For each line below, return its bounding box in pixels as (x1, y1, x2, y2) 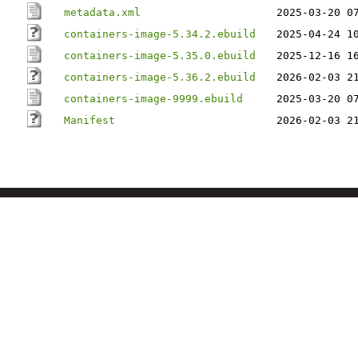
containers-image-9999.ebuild (64, 93, 243, 105)
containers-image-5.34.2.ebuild (64, 28, 256, 40)
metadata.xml (64, 6, 141, 18)
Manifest (64, 114, 115, 126)
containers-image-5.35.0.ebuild (64, 50, 256, 62)
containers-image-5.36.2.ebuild (64, 71, 256, 83)
